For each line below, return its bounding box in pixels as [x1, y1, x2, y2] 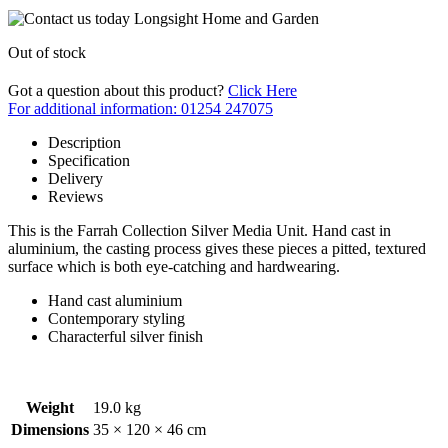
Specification [48, 151, 130, 169]
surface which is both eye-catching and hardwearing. [8, 257, 340, 275]
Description [48, 133, 121, 151]
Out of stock [8, 43, 86, 61]
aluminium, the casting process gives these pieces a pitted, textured [8, 239, 426, 257]
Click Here [228, 81, 297, 99]
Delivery [48, 169, 103, 187]
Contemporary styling [48, 309, 185, 327]
